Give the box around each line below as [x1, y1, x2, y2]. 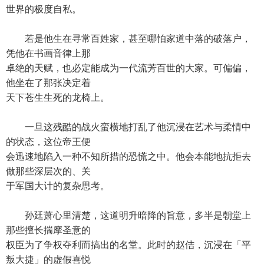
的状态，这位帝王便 [6, 137, 91, 147]
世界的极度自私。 [6, 4, 81, 14]
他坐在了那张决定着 [6, 78, 91, 88]
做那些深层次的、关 [6, 166, 91, 176]
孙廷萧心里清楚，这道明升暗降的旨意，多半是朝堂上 [6, 210, 251, 220]
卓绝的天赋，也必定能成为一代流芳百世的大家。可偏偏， [6, 63, 251, 73]
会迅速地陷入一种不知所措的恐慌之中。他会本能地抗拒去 [6, 151, 251, 161]
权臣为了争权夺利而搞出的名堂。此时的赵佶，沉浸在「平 [6, 240, 251, 250]
